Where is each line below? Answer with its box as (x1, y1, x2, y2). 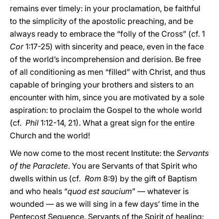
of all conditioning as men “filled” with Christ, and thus (10, 67, 205, 77)
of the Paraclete (10, 161, 68, 171)
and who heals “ (10, 186, 67, 196)
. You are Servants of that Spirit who (68, 161, 197, 171)
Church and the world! (10, 131, 90, 140)
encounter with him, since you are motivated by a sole (10, 92, 204, 102)
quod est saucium (67, 186, 132, 196)
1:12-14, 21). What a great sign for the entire (39, 118, 195, 128)
